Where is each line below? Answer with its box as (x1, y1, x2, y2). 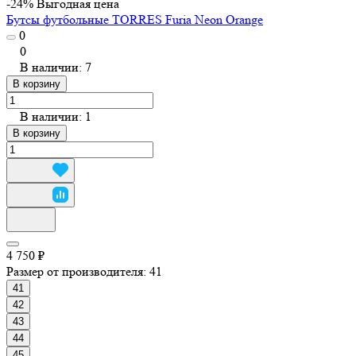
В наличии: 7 (20, 59, 91, 75)
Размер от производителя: (6, 263, 149, 279)
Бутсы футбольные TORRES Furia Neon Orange (6, 11, 263, 27)
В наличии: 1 (20, 108, 91, 124)
